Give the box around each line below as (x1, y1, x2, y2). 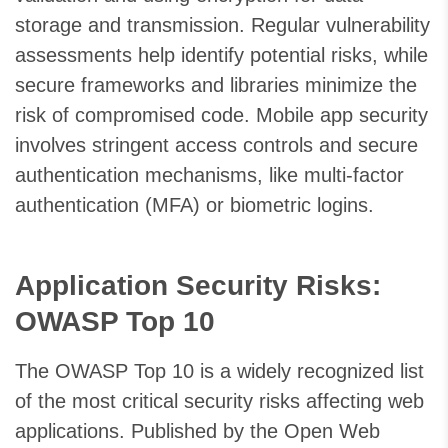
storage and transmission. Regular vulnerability (15, 14, 430, 37)
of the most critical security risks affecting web (15, 390, 424, 413)
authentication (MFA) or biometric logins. (15, 194, 374, 217)
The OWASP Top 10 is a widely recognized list (15, 360, 424, 383)
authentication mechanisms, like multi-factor (15, 164, 404, 187)
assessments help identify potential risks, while (15, 44, 428, 67)
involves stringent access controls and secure (15, 134, 418, 157)
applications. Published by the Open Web (15, 420, 380, 443)
